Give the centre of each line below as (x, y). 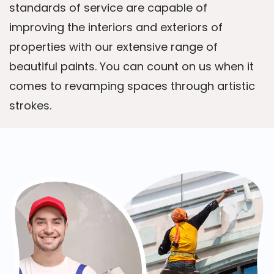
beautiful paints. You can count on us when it (131, 66)
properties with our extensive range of (113, 47)
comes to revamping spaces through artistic (132, 86)
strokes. (30, 106)
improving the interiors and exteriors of (116, 27)
